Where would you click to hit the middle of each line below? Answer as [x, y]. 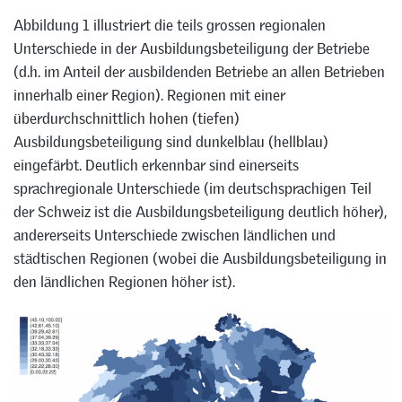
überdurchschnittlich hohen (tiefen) [127, 119]
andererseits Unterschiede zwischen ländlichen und [175, 236]
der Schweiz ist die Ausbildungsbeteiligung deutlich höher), [200, 212]
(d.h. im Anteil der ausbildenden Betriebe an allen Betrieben [199, 72]
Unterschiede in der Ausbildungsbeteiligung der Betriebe [192, 49]
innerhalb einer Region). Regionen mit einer [149, 96]
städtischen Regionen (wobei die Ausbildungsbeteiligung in [200, 259]
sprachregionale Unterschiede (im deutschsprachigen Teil [192, 189]
